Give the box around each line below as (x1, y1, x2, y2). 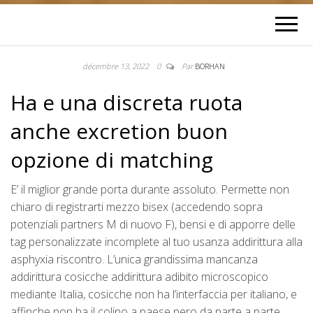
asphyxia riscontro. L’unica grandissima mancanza (10, 252, 258, 268)
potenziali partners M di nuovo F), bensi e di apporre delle (10, 217, 296, 233)
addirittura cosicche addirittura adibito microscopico (10, 269, 268, 285)
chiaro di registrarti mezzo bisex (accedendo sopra (10, 199, 263, 215)
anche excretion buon (10, 117, 228, 146)
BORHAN (195, 61, 225, 72)
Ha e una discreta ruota (10, 88, 242, 117)
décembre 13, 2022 (82, 61, 151, 72)
